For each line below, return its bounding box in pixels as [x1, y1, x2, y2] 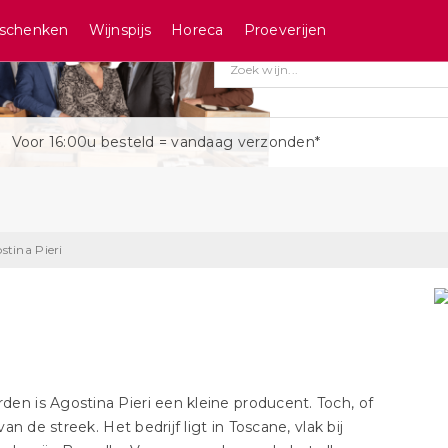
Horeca [171, 21, 224, 39]
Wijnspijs [88, 21, 152, 39]
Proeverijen [243, 21, 327, 39]
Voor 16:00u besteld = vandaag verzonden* [11, 133, 321, 151]
